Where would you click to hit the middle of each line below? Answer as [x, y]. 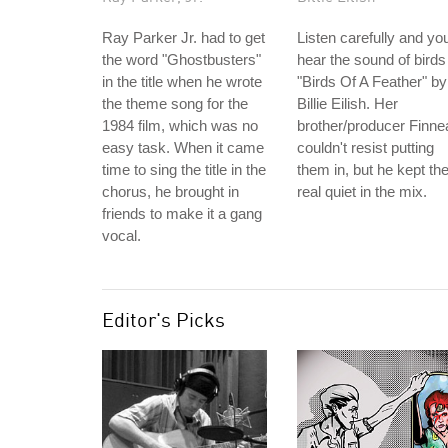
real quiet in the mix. [362, 191]
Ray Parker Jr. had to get [183, 37]
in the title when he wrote [182, 81]
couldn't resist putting [365, 147]
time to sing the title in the [184, 169]
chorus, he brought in [170, 191]
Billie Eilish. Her [347, 103]
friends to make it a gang [182, 213]
